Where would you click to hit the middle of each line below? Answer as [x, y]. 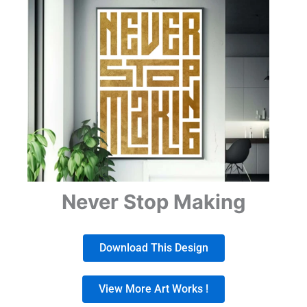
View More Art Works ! [153, 288]
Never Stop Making [153, 201]
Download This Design [153, 247]
